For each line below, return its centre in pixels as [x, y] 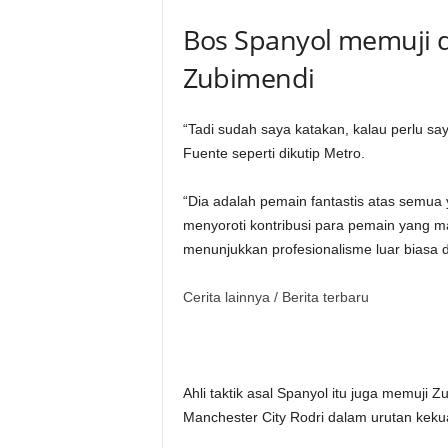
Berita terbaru [325, 297]
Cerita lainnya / [232, 297]
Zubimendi [248, 78]
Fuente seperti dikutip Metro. [273, 153]
